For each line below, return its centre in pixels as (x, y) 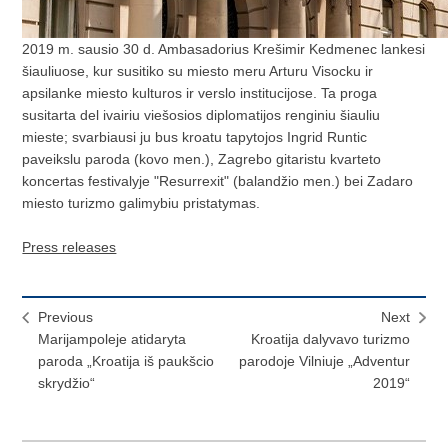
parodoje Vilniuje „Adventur (324, 361)
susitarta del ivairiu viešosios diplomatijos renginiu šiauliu (201, 115)
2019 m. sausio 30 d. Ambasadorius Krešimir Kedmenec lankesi (224, 49)
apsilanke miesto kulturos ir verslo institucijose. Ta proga (200, 93)
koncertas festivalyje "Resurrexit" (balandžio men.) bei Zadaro (218, 181)
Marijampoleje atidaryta (112, 339)
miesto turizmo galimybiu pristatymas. (141, 203)
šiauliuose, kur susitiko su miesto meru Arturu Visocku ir (198, 71)
